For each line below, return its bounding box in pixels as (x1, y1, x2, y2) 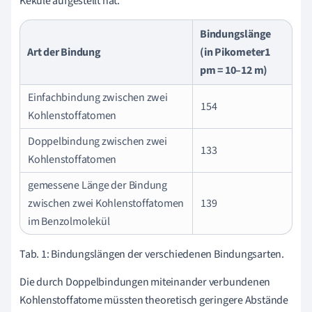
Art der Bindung (27, 44, 101, 60)
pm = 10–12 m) (200, 62, 268, 78)
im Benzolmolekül (28, 213, 110, 229)
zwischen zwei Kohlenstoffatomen (28, 195, 185, 211)
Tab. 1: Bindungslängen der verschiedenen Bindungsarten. (19, 246, 284, 262)
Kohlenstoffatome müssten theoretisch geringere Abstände (19, 292, 288, 308)
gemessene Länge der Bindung (28, 177, 168, 193)
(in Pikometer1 (200, 44, 270, 60)
